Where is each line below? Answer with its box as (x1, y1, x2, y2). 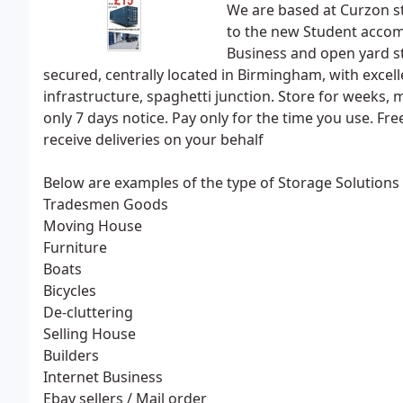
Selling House (43, 324, 136, 344)
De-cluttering (43, 302, 133, 322)
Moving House (43, 216, 142, 236)
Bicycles (43, 281, 96, 300)
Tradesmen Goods (43, 194, 168, 214)
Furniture (43, 237, 107, 257)
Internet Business (43, 367, 163, 387)
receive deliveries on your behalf (43, 130, 264, 149)
